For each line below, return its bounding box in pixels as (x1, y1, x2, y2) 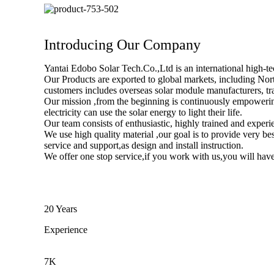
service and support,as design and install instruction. (44, 140, 243, 151)
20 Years (44, 204, 77, 215)
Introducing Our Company (44, 37, 201, 53)
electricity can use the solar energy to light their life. (44, 107, 242, 118)
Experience (44, 224, 87, 235)
